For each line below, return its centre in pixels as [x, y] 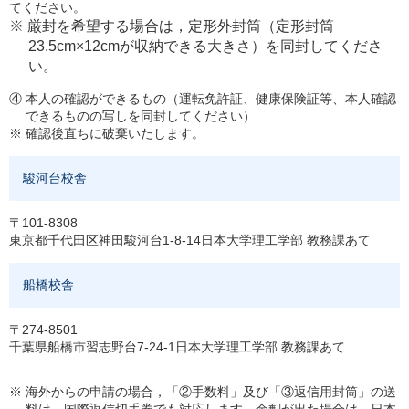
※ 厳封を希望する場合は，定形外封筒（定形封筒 [172, 26]
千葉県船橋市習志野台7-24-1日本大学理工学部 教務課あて [177, 347]
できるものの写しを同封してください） [141, 116]
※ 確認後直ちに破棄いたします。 [107, 133]
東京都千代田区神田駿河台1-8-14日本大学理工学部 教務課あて [190, 240]
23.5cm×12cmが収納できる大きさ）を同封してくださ [205, 46]
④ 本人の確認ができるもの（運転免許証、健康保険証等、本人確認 [203, 99]
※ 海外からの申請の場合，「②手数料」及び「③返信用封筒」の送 [203, 392]
